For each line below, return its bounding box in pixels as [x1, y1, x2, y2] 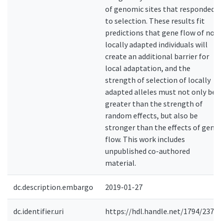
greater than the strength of [105, 99, 203, 109]
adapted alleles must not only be [105, 87, 216, 97]
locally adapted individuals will [105, 39, 208, 49]
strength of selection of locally [105, 75, 211, 85]
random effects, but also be [105, 110, 198, 120]
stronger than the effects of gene [105, 122, 219, 132]
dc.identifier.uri [13, 206, 64, 216]
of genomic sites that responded [105, 4, 215, 14]
